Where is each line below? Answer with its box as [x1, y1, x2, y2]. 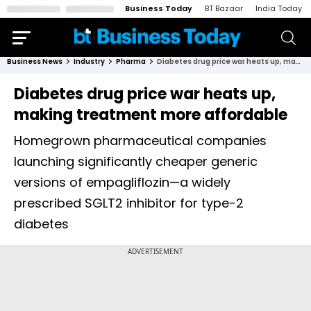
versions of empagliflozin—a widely [14, 174, 230, 191]
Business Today [125, 3, 192, 14]
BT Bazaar [205, 3, 243, 14]
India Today [255, 3, 302, 14]
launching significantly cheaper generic [14, 153, 258, 170]
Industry [74, 56, 105, 67]
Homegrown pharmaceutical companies [14, 132, 267, 149]
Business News [7, 56, 62, 67]
